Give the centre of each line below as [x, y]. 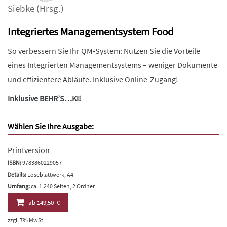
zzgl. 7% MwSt [25, 220]
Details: [17, 174]
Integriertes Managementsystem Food [91, 31]
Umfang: [19, 186]
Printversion [29, 150]
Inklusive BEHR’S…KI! [44, 98]
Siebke [21, 8]
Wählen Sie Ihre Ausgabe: [51, 126]
